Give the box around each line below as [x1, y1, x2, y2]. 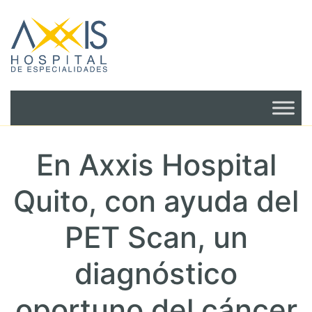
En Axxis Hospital [36, 147, 276, 182]
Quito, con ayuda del [13, 183, 299, 219]
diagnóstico [75, 256, 237, 291]
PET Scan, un [64, 219, 248, 255]
